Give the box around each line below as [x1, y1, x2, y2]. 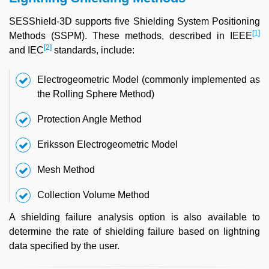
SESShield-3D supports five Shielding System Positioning [9, 16, 260, 27]
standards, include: [52, 45, 134, 56]
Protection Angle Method [37, 114, 142, 125]
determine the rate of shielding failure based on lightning [9, 226, 260, 237]
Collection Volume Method [37, 190, 150, 201]
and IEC [9, 45, 44, 56]
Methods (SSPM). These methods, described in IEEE [9, 31, 252, 41]
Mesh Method [37, 165, 95, 175]
